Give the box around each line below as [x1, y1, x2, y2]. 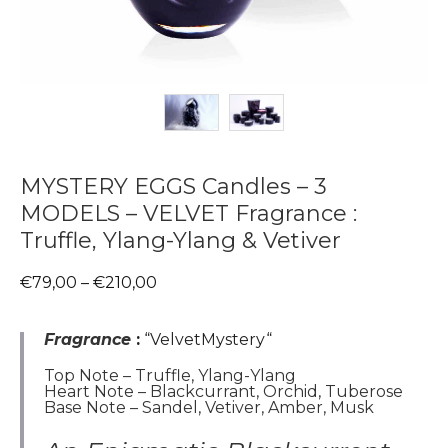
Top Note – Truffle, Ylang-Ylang [44, 366, 296, 386]
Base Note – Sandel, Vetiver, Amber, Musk [44, 398, 374, 418]
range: [156, 290, 206, 310]
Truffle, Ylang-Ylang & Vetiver [20, 227, 341, 255]
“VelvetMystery [140, 330, 266, 350]
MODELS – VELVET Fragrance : [20, 200, 357, 228]
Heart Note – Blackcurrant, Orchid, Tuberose [44, 382, 403, 402]
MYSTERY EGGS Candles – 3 [20, 173, 327, 201]
